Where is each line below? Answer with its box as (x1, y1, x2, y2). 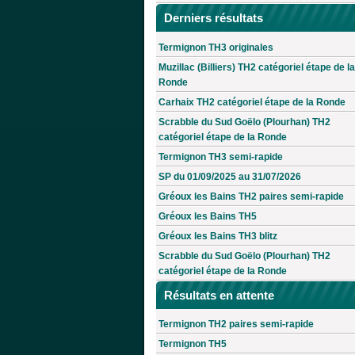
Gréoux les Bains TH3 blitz (158, 230, 277, 242)
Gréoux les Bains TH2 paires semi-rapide (158, 190, 344, 202)
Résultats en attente (164, 288, 274, 302)
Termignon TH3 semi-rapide (158, 151, 283, 162)
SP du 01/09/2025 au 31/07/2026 (158, 170, 301, 182)
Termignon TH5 (158, 338, 227, 350)
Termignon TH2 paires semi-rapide (158, 319, 314, 330)
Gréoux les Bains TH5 (158, 210, 257, 222)
